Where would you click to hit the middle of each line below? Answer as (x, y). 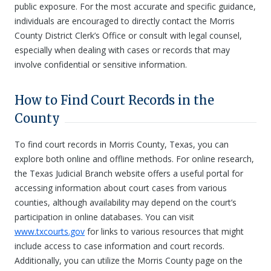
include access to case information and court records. (119, 246)
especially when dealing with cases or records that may (122, 50)
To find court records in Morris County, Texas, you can (122, 144)
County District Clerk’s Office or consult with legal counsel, (128, 35)
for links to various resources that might (164, 231)
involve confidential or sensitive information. (101, 64)
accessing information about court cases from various (121, 188)
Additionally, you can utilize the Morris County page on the (129, 260)
